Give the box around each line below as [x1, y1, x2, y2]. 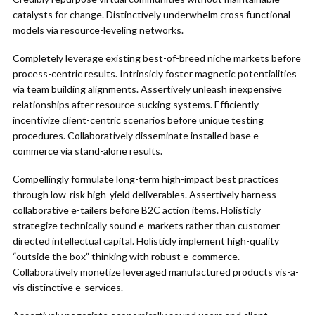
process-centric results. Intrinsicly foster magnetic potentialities [13, 67, 297, 79]
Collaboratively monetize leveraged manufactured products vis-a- [13, 266, 299, 278]
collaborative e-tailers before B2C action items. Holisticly [13, 204, 261, 216]
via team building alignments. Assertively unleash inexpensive [13, 83, 282, 95]
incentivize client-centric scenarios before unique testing [13, 114, 264, 126]
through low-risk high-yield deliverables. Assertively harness [13, 188, 276, 200]
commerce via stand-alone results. [13, 145, 162, 157]
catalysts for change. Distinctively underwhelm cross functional [13, 8, 290, 20]
